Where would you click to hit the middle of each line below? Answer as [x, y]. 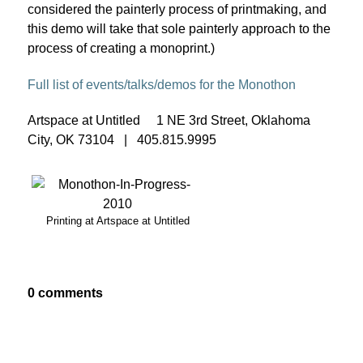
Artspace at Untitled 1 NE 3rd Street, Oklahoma [169, 121]
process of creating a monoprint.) [121, 48]
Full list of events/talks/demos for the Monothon [162, 84]
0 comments [65, 293]
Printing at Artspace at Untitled [118, 221]
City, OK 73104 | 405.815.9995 [122, 140]
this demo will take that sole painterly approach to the [179, 28]
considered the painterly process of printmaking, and [177, 9]
